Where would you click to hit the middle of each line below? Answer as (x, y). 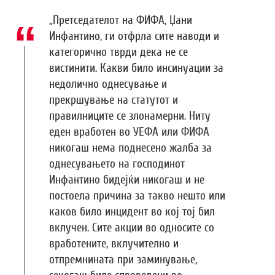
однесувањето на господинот (117, 164)
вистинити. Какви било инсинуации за (136, 68)
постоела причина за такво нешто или (137, 196)
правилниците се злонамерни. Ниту (130, 116)
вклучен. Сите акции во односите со (132, 228)
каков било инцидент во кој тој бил (132, 212)
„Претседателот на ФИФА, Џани (121, 21)
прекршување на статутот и (114, 100)
